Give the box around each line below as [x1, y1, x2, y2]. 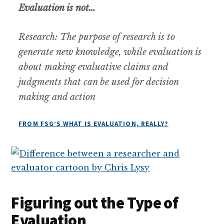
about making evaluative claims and [18, 61, 168, 72]
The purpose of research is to [57, 31, 175, 42]
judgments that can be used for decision [18, 76, 179, 87]
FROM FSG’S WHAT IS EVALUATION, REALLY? [18, 119, 168, 128]
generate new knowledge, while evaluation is [18, 46, 202, 57]
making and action [18, 91, 96, 102]
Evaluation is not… [18, 2, 96, 13]
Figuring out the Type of [11, 192, 178, 213]
